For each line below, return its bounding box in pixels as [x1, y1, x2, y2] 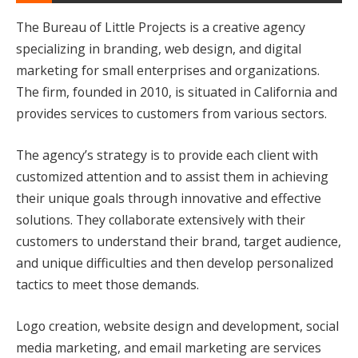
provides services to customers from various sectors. [16, 105, 327, 123]
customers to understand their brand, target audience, [16, 233, 341, 251]
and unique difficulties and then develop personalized [16, 254, 333, 272]
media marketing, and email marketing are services [16, 338, 321, 356]
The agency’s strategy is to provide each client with [16, 146, 318, 165]
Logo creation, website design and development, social [16, 316, 339, 335]
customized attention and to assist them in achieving [16, 168, 328, 186]
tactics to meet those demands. [16, 276, 199, 294]
